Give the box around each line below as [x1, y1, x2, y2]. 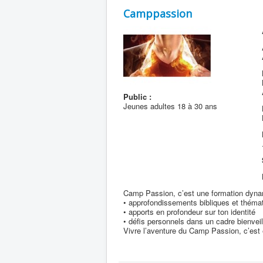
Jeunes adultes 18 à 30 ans [123, 100, 217, 112]
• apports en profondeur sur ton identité [123, 206, 255, 217]
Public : [123, 91, 151, 102]
